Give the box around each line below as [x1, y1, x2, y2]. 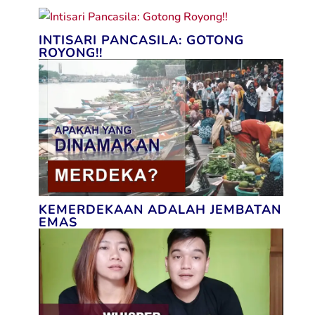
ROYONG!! [38, 44, 103, 62]
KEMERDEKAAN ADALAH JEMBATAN [38, 201, 281, 219]
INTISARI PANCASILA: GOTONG [38, 32, 244, 49]
